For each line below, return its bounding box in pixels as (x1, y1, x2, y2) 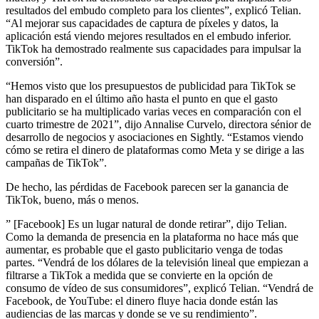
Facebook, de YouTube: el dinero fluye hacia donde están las (6, 294, 278, 307)
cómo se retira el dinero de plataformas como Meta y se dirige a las (6, 143, 304, 156)
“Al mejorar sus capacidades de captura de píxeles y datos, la (6, 16, 278, 29)
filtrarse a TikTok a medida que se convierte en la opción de (6, 268, 273, 281)
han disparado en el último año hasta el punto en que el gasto (6, 92, 278, 105)
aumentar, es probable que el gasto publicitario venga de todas (6, 243, 283, 256)
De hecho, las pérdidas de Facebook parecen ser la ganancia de (6, 180, 288, 193)
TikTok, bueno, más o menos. (6, 193, 139, 206)
